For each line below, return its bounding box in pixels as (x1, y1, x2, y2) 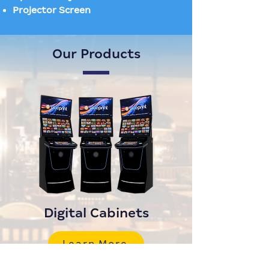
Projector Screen (13, 5, 91, 15)
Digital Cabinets (43, 205, 149, 220)
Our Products (52, 46, 141, 61)
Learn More (62, 238, 128, 250)
